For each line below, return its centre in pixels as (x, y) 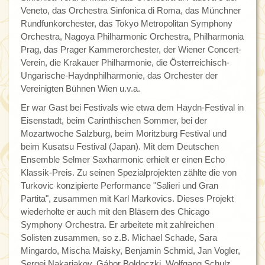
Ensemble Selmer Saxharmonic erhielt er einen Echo (123, 160)
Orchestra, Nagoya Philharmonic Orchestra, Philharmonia (132, 37)
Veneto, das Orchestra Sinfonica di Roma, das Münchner (131, 11)
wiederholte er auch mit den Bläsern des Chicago (115, 212)
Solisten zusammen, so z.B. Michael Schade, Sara (119, 238)
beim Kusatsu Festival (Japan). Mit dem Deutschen (120, 147)
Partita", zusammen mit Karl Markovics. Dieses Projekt (127, 199)
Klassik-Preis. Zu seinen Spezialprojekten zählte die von (129, 173)
